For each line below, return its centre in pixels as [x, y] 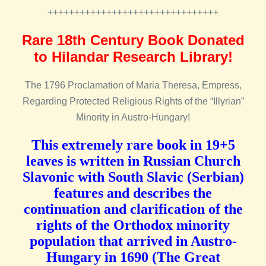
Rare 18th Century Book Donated [133, 40]
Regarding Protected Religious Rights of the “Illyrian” [133, 102]
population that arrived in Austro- [133, 241]
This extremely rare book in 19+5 [133, 145]
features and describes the [133, 193]
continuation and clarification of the [133, 209]
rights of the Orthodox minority [133, 225]
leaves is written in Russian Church [133, 161]
